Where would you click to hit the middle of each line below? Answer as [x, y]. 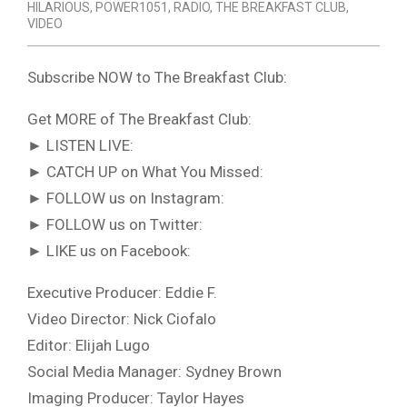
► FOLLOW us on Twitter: [115, 225]
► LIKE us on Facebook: [109, 251]
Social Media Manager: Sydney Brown [154, 372]
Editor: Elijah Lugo [89, 346]
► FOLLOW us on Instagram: [126, 199]
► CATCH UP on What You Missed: [145, 172]
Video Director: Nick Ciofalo [122, 319]
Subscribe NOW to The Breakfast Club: [157, 78]
